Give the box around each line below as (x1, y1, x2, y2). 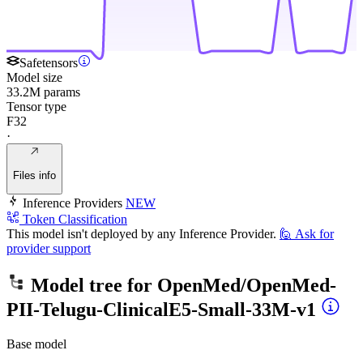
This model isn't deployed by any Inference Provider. (6, 227, 276, 241)
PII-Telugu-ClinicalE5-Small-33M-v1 (6, 299, 316, 321)
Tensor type (6, 99, 66, 113)
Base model (6, 337, 66, 352)
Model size (6, 70, 62, 84)
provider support (6, 241, 91, 256)
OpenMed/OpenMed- (157, 275, 336, 297)
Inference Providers (23, 196, 122, 211)
